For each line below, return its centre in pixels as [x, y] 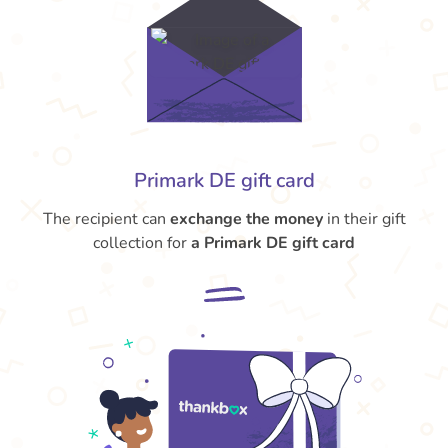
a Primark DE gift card [273, 242]
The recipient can [106, 218]
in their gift [364, 218]
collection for [142, 242]
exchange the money [246, 218]
